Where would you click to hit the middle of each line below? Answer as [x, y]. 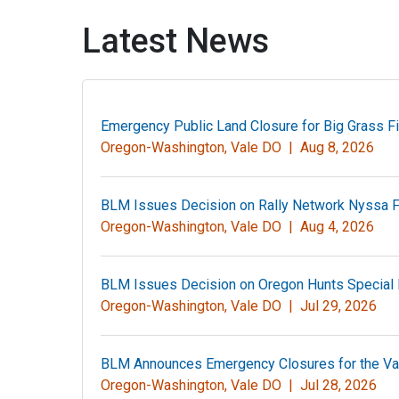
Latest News [175, 41]
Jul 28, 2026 [338, 385]
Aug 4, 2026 [337, 227]
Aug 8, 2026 [337, 147]
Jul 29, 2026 [338, 306]
